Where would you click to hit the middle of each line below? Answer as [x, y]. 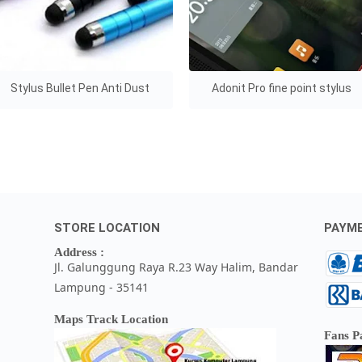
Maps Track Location [112, 319]
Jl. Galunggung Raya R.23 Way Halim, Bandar [177, 267]
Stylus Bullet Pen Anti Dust [80, 88]
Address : [80, 252]
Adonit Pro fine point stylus [282, 88]
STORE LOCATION [107, 227]
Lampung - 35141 [102, 287]
